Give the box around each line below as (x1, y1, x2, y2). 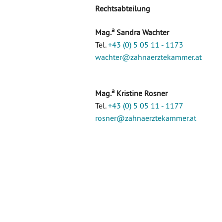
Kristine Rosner (114, 88, 167, 99)
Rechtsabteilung (95, 3, 150, 13)
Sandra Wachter (114, 27, 169, 37)
